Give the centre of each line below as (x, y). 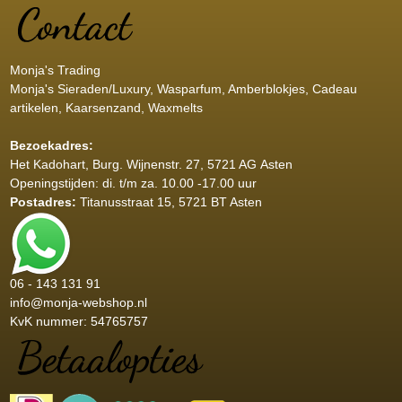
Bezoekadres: (51, 145)
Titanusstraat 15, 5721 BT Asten (170, 201)
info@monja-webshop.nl (78, 302)
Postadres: (44, 201)
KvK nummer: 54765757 (79, 321)
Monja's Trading (55, 70)
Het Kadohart (47, 164)
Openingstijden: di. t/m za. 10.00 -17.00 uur (133, 183)
